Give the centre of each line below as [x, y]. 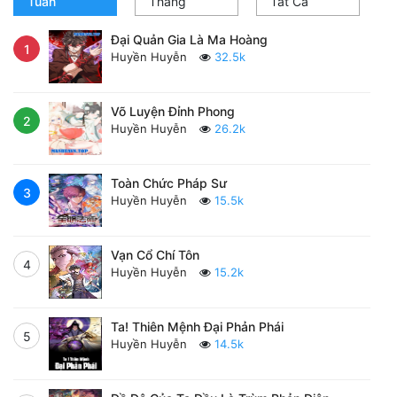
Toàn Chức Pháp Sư [169, 183]
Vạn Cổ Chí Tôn [155, 255]
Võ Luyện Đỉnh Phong [173, 111]
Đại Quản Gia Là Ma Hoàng [189, 39]
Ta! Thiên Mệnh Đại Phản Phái [197, 327]
